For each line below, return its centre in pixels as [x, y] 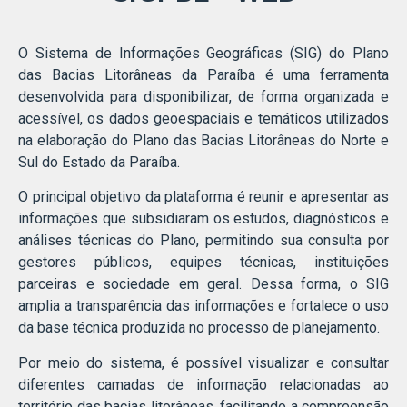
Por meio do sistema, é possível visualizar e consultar [203, 362]
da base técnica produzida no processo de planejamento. [199, 328]
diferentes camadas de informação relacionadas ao [203, 384]
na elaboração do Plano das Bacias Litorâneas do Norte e [203, 141]
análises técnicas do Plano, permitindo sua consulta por [203, 241]
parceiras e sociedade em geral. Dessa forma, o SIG [203, 284]
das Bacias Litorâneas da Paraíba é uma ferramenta [203, 75]
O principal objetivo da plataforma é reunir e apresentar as [203, 197]
